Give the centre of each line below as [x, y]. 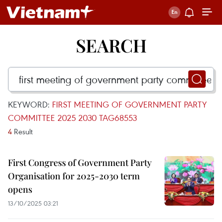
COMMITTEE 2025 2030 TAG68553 [72, 118]
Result [22, 131]
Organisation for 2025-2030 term [74, 176]
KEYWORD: [30, 104]
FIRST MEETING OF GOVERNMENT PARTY [129, 104]
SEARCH [111, 45]
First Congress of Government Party [80, 163]
